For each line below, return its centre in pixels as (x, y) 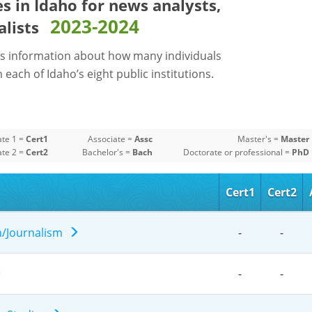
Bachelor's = (107, 152)
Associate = (111, 139)
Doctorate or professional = (237, 152)
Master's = (259, 139)
